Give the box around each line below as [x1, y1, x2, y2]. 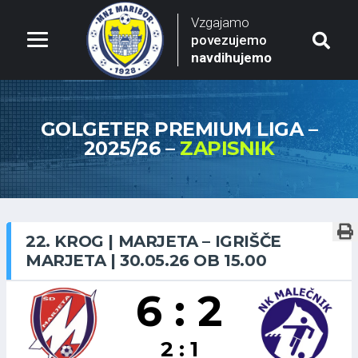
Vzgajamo [190, 14, 249, 30]
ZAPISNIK [180, 137, 275, 160]
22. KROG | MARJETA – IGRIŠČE [26, 232, 281, 251]
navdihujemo [190, 50, 272, 66]
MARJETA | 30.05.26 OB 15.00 [26, 251, 267, 270]
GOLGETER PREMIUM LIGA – [40, 117, 318, 141]
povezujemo [190, 32, 267, 48]
